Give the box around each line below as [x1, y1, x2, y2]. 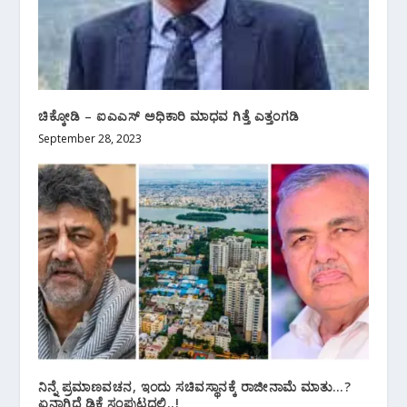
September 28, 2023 [38, 130, 143, 146]
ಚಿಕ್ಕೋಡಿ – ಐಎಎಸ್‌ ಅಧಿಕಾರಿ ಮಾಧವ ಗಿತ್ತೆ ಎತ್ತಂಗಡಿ [38, 106, 300, 124]
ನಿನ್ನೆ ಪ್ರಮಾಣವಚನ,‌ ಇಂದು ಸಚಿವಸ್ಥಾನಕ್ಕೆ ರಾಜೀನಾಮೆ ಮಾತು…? [38, 377, 352, 395]
